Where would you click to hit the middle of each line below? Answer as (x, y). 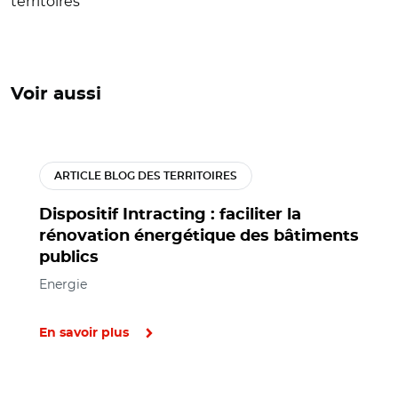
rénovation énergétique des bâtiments (199, 236)
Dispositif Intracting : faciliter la (170, 215)
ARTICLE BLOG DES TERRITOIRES (146, 175)
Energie (63, 284)
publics (69, 257)
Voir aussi (56, 94)
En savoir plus (84, 333)
